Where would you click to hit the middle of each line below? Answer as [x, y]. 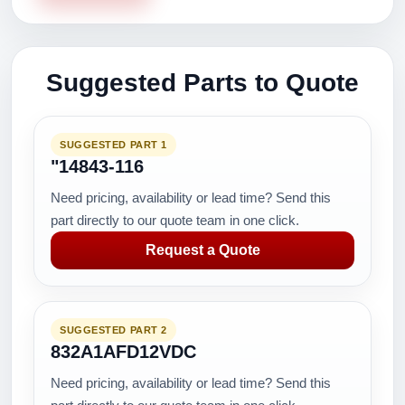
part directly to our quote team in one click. [175, 220]
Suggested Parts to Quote [202, 83]
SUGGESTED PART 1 [113, 145]
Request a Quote [202, 250]
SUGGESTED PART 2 [113, 330]
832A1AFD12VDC [123, 352]
